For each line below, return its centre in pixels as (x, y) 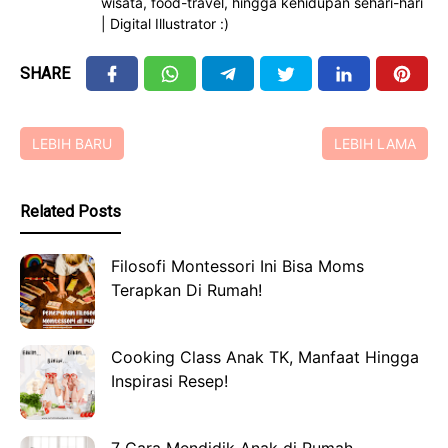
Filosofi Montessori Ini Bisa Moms (237, 266)
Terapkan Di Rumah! (186, 290)
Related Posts (70, 212)
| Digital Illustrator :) (165, 24)
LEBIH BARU (72, 144)
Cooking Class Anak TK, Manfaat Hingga (265, 357)
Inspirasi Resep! (169, 381)
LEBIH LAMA (375, 144)
